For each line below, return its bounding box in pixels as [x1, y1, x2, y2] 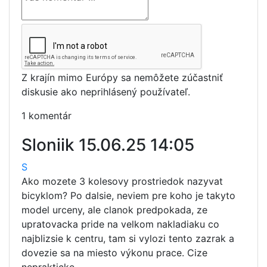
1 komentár [21, 110, 72, 122]
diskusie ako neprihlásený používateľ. [21, 86, 190, 98]
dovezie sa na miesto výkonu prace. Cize [21, 247, 207, 259]
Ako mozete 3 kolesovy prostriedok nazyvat [21, 175, 223, 188]
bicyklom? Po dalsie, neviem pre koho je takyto [21, 190, 235, 202]
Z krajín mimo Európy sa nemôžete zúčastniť [21, 72, 223, 84]
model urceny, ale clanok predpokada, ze [21, 204, 207, 216]
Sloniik [21, 135, 79, 156]
